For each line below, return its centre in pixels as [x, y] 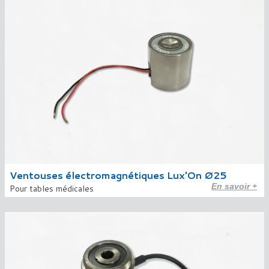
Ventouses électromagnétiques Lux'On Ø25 [118, 175]
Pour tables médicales [52, 189]
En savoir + [234, 186]
